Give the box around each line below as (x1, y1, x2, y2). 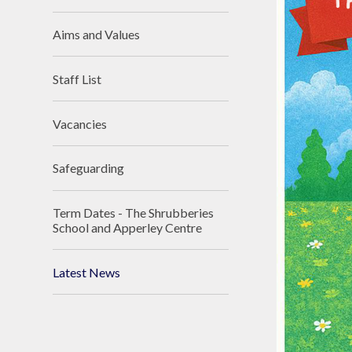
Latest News (53, 264, 121, 280)
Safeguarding (53, 160, 125, 176)
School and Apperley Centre (53, 220, 203, 236)
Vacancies (53, 115, 108, 131)
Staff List (53, 71, 102, 86)
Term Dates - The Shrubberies (53, 205, 214, 221)
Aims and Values (53, 26, 141, 42)
